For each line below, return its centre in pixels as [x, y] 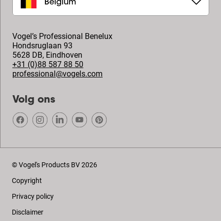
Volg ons [34, 100]
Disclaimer [28, 212]
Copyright [27, 181]
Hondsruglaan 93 [42, 46]
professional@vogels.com [57, 74]
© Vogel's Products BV [46, 165]
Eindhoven [64, 55]
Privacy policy [33, 196]
